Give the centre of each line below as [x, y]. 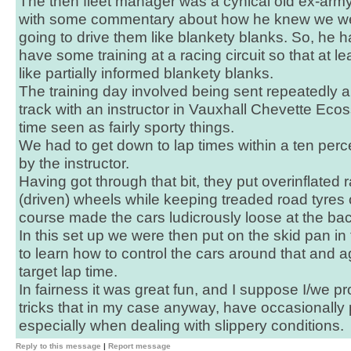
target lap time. [68, 271]
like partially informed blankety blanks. [146, 73]
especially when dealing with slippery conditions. [181, 326]
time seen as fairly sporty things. [127, 127]
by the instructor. [74, 163]
